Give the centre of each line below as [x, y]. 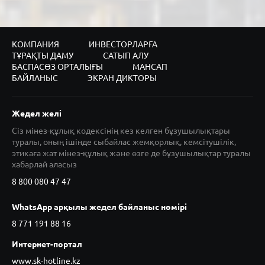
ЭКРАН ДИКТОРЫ [122, 78]
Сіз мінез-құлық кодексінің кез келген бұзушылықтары [121, 130]
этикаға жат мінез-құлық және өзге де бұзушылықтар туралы [131, 153]
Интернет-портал [47, 244]
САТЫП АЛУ [126, 55]
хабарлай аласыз [44, 164]
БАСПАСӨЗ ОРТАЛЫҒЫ [57, 67]
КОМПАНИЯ [35, 44]
